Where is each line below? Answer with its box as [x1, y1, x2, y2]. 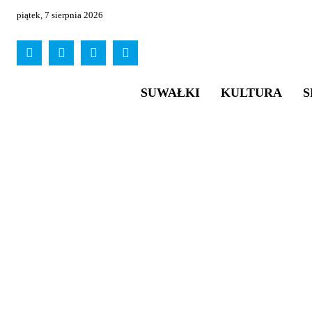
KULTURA [220, 86, 282, 100]
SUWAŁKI [140, 86, 200, 100]
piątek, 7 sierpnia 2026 [17, 10, 103, 20]
